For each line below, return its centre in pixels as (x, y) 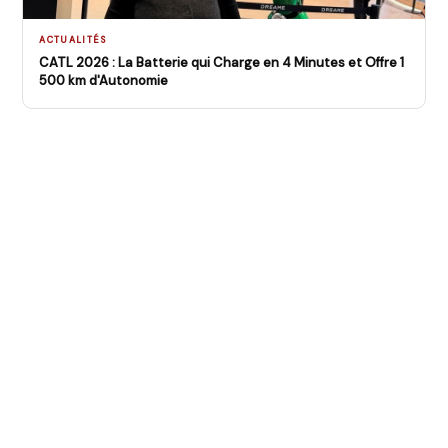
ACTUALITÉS (72, 40)
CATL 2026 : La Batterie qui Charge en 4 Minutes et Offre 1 (222, 62)
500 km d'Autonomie (104, 80)
